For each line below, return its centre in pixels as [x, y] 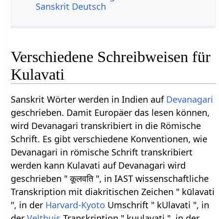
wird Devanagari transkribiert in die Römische [106, 125]
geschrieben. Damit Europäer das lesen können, [110, 112]
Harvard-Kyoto [76, 205]
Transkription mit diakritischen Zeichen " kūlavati [113, 191]
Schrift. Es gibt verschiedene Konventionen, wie [109, 139]
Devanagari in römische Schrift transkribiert [102, 152]
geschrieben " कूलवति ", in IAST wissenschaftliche [110, 178]
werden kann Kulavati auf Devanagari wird [99, 165]
